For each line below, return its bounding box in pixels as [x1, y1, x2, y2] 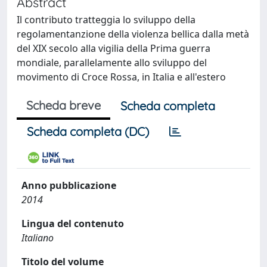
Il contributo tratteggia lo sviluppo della [17, 13, 195, 26]
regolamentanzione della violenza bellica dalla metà [17, 27, 249, 41]
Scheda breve [26, 98, 101, 113]
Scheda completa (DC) [27, 124, 149, 139]
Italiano [21, 231, 54, 244]
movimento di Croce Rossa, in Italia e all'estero [17, 70, 226, 83]
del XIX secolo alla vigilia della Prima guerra [17, 42, 210, 55]
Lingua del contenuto [21, 217, 124, 230]
